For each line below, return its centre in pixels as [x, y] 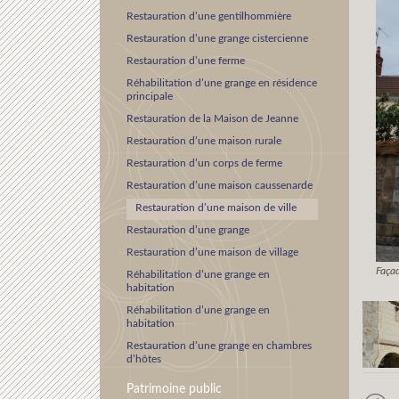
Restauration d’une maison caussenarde [220, 185]
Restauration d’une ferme [186, 61]
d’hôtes [144, 359]
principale [150, 96]
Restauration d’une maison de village [212, 252]
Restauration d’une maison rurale [204, 141]
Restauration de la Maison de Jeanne [212, 118]
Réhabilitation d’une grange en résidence [222, 83]
